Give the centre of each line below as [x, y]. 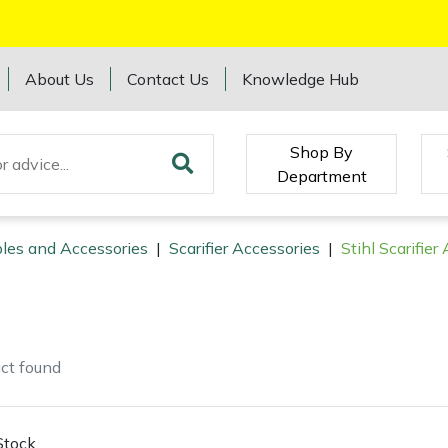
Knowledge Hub [301, 79]
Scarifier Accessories [244, 248]
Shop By [322, 151]
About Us [60, 79]
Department [321, 175]
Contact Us [168, 79]
